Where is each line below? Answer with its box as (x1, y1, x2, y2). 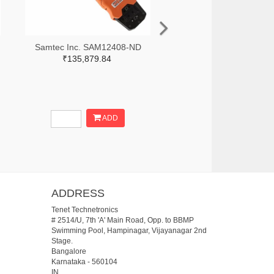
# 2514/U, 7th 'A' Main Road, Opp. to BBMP (51, 215, 194, 224)
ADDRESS (51, 187, 105, 199)
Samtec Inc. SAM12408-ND (34, 42, 141, 52)
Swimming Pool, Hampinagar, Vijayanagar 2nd (51, 226, 207, 235)
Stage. (51, 236, 73, 245)
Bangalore (51, 246, 86, 256)
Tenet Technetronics (51, 205, 118, 214)
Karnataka (51, 257, 86, 266)
